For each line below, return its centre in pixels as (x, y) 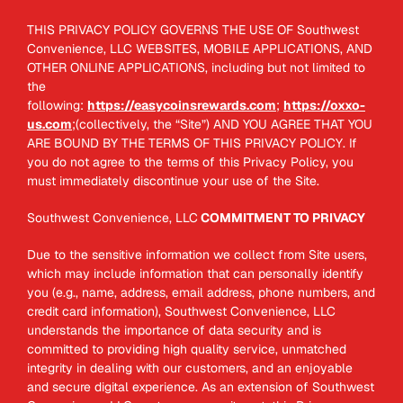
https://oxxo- (324, 105)
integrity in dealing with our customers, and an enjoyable (190, 368)
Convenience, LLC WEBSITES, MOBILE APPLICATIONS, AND (200, 49)
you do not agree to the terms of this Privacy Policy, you (190, 162)
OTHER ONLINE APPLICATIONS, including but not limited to (196, 67)
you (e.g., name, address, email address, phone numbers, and (201, 292)
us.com (49, 124)
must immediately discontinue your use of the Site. (173, 181)
